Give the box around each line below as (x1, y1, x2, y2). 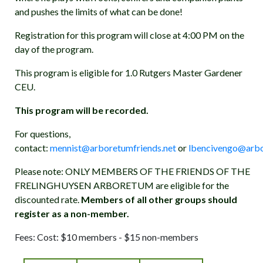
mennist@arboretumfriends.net (50, 142, 176, 153)
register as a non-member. (15, 208, 129, 219)
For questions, (15, 128, 70, 139)
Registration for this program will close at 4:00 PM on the (15, 29, 244, 41)
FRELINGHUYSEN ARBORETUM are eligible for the (15, 180, 229, 191)
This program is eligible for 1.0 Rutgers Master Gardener (15, 67, 242, 78)
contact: (15, 142, 50, 153)
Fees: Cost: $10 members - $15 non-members (15, 231, 198, 242)
